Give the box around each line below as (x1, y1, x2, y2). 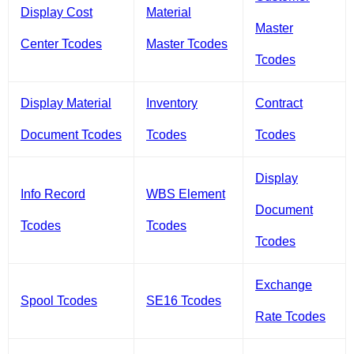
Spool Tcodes (21, 293, 97, 307)
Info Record (21, 186, 85, 201)
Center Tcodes (21, 36, 102, 51)
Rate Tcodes (255, 309, 326, 323)
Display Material (21, 96, 111, 110)
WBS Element (146, 186, 225, 201)
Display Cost (21, 5, 92, 19)
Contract (255, 96, 303, 110)
